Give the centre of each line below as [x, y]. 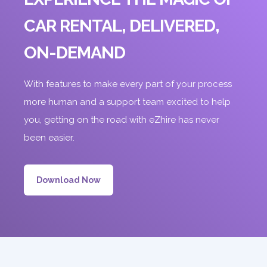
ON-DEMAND [74, 53]
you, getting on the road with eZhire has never [122, 120]
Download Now [69, 180]
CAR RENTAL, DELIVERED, [122, 26]
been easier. [49, 138]
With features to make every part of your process [128, 84]
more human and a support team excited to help [127, 102]
